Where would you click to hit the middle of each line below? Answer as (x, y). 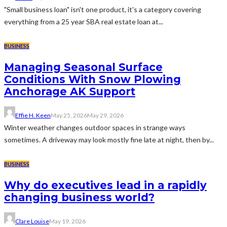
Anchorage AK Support (70, 91)
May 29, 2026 (105, 116)
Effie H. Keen (33, 116)
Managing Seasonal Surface (83, 67)
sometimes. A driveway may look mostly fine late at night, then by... (109, 140)
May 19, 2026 (67, 221)
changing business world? (79, 197)
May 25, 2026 (69, 116)
